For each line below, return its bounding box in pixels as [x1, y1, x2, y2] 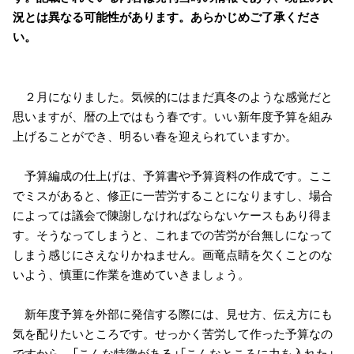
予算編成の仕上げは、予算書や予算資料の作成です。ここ [13, 166, 333, 184]
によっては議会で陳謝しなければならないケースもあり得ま [13, 205, 333, 224]
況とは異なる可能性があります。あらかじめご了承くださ [13, 7, 321, 25]
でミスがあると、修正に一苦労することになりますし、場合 [13, 186, 333, 204]
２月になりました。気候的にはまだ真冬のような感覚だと [13, 87, 333, 105]
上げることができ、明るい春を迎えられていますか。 [13, 126, 297, 145]
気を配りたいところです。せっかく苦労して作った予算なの [13, 324, 333, 342]
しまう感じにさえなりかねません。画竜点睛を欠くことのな [13, 245, 333, 263]
